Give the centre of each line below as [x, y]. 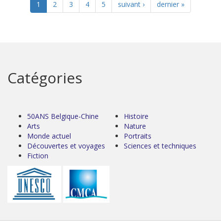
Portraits [138, 136]
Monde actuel [49, 136]
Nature [135, 126]
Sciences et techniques [160, 146]
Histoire [136, 116]
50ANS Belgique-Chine [63, 116]
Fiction [38, 156]
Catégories [45, 78]
